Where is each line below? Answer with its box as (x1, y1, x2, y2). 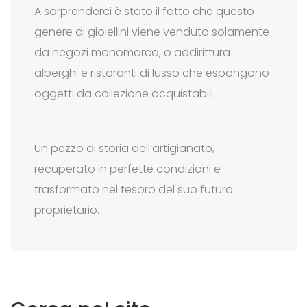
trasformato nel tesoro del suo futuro (34, 182, 233, 197)
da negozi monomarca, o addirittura (34, 45, 230, 60)
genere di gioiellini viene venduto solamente (34, 24, 269, 40)
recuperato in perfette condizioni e (34, 161, 221, 177)
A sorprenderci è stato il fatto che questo (34, 3, 254, 19)
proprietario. (34, 202, 99, 218)
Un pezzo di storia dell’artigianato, (34, 140, 214, 156)
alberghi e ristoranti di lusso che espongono (34, 65, 269, 81)
